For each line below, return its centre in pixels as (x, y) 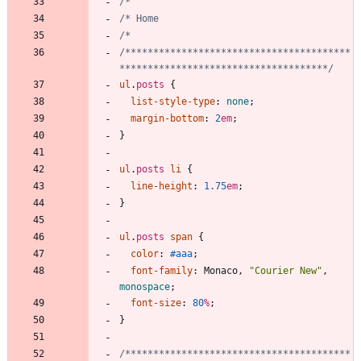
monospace (145, 286)
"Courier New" (286, 270)
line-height (162, 186)
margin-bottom (167, 118)
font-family (162, 270)
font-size (156, 303)
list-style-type (173, 101)
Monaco (221, 270)
